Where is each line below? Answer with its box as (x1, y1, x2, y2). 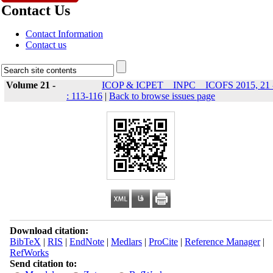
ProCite (148, 236, 178, 247)
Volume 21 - (6, 80, 58, 90)
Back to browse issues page (109, 91, 215, 101)
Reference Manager (184, 236, 260, 247)
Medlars (110, 236, 142, 247)
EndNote (69, 236, 104, 247)
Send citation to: (9, 258, 77, 269)
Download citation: (9, 225, 88, 236)
